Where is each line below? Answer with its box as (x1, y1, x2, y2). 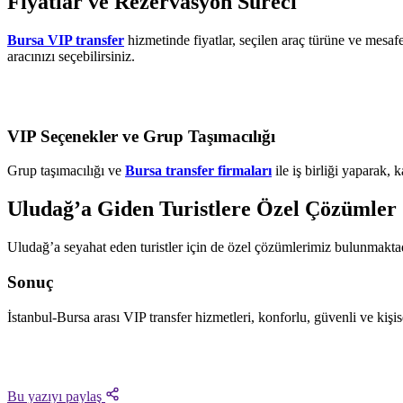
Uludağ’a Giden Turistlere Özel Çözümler (7, 197, 397, 221)
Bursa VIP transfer (7, 31, 124, 48)
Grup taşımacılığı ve (7, 163, 125, 179)
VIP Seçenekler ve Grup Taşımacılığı (7, 126, 275, 146)
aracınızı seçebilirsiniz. (7, 48, 135, 64)
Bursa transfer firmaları (125, 163, 272, 179)
